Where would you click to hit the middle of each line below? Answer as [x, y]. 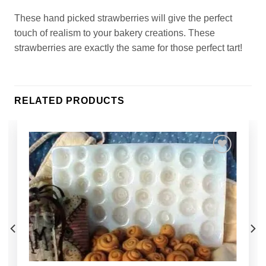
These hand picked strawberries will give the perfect [123, 18]
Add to [218, 183]
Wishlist [218, 191]
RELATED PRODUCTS [69, 101]
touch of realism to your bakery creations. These [114, 33]
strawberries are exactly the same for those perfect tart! [128, 48]
